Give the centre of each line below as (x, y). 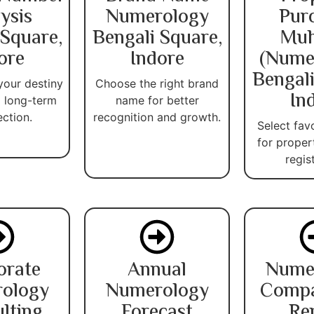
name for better (157, 100)
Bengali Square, (157, 38)
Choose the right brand (157, 83)
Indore (157, 59)
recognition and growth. (157, 117)
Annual (157, 270)
